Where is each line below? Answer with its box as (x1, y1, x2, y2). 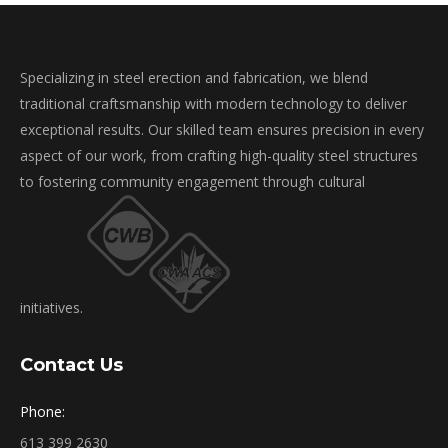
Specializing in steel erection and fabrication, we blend (20, 68, 368, 88)
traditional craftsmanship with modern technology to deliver (20, 94, 407, 114)
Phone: (20, 402, 65, 422)
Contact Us (20, 354, 123, 377)
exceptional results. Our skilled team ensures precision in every (20, 120, 424, 140)
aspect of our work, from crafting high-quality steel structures (20, 146, 418, 166)
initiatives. (20, 298, 87, 318)
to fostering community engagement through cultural (20, 172, 365, 192)
